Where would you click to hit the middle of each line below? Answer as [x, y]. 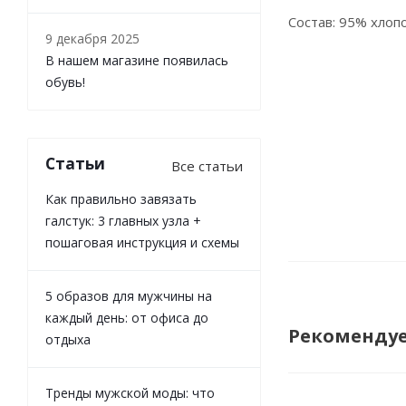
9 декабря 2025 [92, 39]
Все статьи [207, 166]
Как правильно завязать [121, 199]
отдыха [68, 339]
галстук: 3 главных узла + [123, 221]
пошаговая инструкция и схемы [142, 242]
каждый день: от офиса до [127, 318]
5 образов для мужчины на [129, 296]
